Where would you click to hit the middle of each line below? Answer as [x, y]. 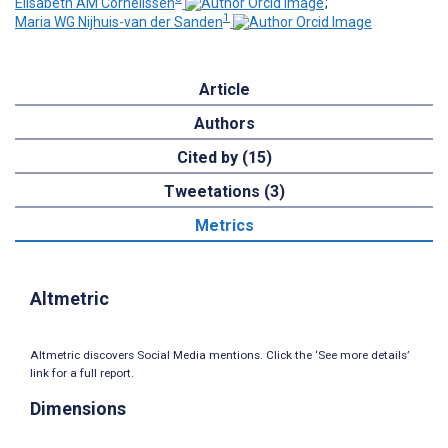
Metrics [224, 226]
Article [224, 90]
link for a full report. [82, 373]
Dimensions [78, 409]
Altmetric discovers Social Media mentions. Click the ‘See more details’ [219, 355]
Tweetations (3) [224, 192]
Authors [224, 124]
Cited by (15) [224, 158]
